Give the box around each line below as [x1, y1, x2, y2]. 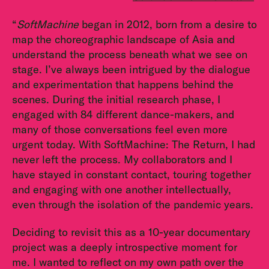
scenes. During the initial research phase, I [12, 92, 220, 106]
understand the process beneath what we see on [12, 47, 247, 61]
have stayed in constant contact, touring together [12, 167, 251, 181]
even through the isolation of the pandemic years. [12, 197, 253, 211]
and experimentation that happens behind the [12, 77, 234, 91]
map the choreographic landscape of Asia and [12, 32, 235, 46]
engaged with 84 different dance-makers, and [12, 107, 234, 121]
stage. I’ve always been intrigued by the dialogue [12, 62, 250, 76]
